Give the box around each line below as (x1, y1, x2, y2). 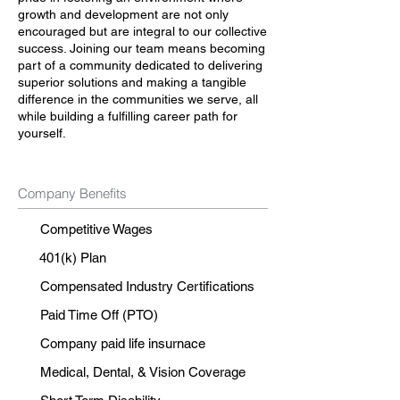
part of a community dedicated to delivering (18, 58, 262, 72)
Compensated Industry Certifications (40, 279, 254, 294)
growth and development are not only (18, 7, 229, 21)
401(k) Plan (39, 250, 106, 265)
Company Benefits (18, 185, 127, 202)
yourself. (18, 126, 66, 140)
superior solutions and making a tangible (18, 75, 246, 89)
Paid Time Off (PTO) (40, 307, 158, 322)
